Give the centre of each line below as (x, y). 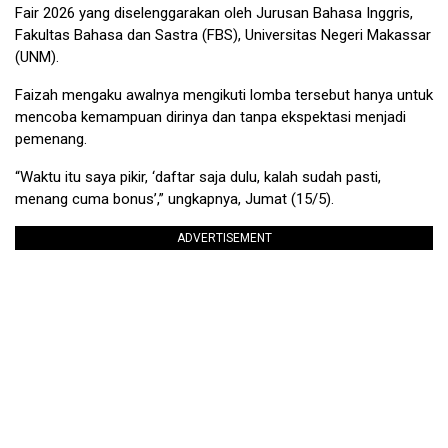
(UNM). (37, 57)
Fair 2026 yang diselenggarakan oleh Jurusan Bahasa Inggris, (214, 13)
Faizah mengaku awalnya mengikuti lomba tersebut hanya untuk (224, 95)
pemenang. (51, 139)
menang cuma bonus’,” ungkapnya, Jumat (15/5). (174, 199)
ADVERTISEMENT (224, 238)
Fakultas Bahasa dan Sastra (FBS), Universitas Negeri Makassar (223, 35)
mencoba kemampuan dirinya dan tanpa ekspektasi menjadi (210, 117)
